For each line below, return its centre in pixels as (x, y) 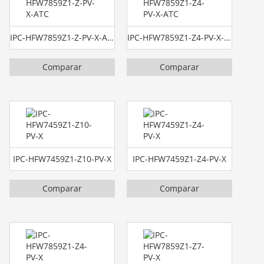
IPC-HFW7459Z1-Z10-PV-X (62, 159)
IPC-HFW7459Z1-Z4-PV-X (180, 159)
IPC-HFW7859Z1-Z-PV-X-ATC (111, 37)
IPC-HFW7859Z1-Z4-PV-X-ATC (227, 37)
